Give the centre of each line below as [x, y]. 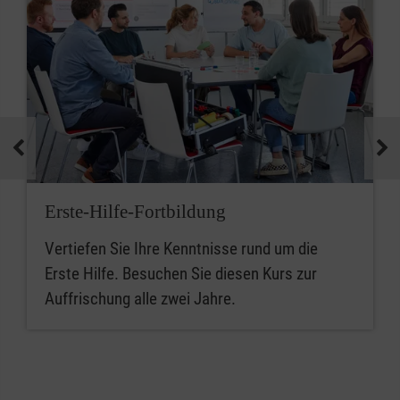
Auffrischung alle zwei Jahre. [142, 299]
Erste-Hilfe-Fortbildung [135, 212]
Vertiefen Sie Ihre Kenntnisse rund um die [181, 249]
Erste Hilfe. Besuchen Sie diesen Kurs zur [181, 274]
